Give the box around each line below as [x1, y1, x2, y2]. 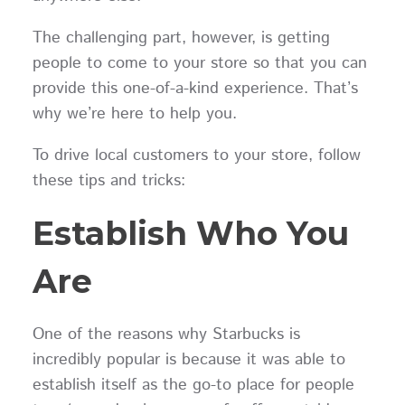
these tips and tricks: [32, 168, 185, 193]
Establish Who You [32, 212, 349, 253]
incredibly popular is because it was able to [32, 347, 345, 372]
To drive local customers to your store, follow [32, 143, 361, 167]
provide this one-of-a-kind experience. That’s [32, 77, 358, 101]
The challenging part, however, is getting [32, 26, 330, 51]
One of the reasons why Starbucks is [32, 322, 300, 346]
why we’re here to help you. [32, 102, 237, 127]
